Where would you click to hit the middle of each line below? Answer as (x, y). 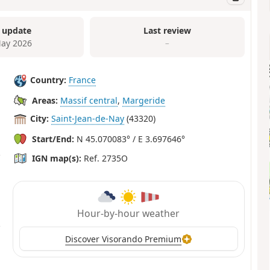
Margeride (144, 100)
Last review (168, 31)
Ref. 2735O (105, 158)
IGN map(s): (57, 158)
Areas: (45, 100)
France (83, 80)
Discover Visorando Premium (124, 239)
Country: (49, 80)
